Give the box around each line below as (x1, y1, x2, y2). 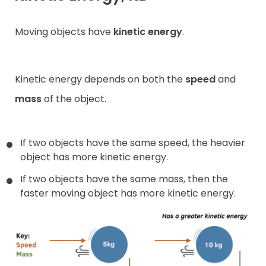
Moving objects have (15, 25, 113, 39)
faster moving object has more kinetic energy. (20, 186, 236, 201)
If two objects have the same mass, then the (20, 172, 228, 186)
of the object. (42, 92, 106, 106)
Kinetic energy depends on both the (15, 72, 185, 87)
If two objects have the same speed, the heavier (20, 135, 245, 150)
